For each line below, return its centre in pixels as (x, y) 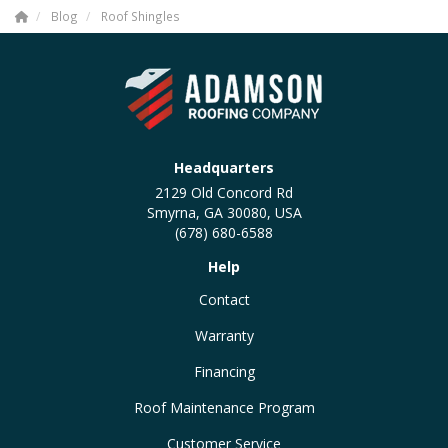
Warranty (224, 335)
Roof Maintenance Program (224, 407)
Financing (224, 371)
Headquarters (224, 167)
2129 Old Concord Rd (224, 192)
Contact (224, 299)
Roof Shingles (140, 15)
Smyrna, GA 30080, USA (224, 212)
